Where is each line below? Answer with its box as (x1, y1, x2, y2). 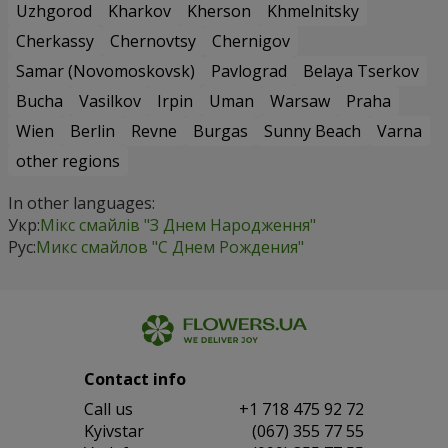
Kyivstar (84, 419, 144, 442)
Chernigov (212, 29, 290, 52)
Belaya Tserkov (303, 59, 419, 82)
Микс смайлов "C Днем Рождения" (36, 235, 304, 258)
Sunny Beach (264, 119, 361, 142)
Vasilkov (79, 89, 141, 112)
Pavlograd (211, 59, 287, 82)
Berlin (70, 119, 115, 142)
